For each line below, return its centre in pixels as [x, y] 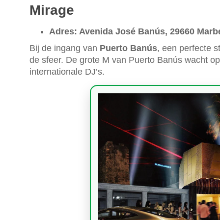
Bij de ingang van [65, 48]
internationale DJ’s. [67, 72]
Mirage [52, 10]
